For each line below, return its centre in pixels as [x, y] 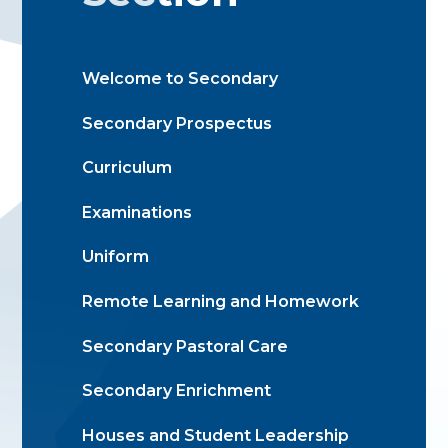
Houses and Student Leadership [216, 435]
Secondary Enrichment [177, 391]
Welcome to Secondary [180, 78]
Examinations [137, 212]
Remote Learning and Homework [221, 301]
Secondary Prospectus [177, 123]
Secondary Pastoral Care [185, 346]
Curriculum [127, 168]
